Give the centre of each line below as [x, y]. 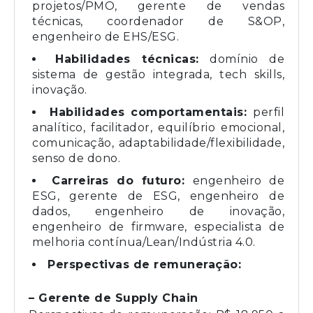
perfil [269, 112]
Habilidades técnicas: [127, 59]
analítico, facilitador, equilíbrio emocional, [158, 127]
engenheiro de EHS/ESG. [105, 36]
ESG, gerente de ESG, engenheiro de [158, 196]
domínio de [241, 59]
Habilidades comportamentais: [152, 112]
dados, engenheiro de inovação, [158, 211]
